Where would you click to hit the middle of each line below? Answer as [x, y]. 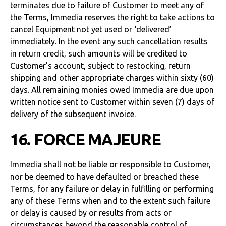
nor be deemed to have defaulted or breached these [104, 177]
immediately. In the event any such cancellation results [109, 41]
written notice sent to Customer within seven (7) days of [112, 102]
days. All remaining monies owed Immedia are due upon [112, 90]
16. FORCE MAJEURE [86, 139]
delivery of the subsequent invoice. [73, 114]
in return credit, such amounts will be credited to [99, 53]
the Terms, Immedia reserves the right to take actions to [112, 17]
